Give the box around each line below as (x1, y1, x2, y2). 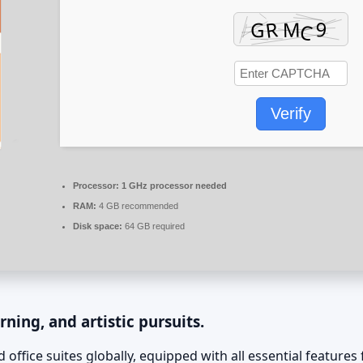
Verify (271, 105, 311, 123)
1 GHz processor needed (119, 181, 227, 191)
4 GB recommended (96, 201, 178, 211)
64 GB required (122, 221, 185, 232)
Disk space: (73, 221, 122, 232)
